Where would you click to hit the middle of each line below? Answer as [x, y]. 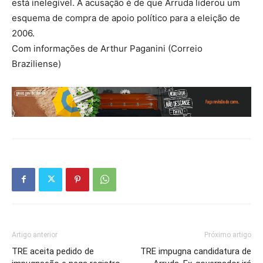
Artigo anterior [35, 235]
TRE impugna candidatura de [196, 251]
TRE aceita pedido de [53, 251]
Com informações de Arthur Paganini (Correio [107, 49]
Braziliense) [36, 64]
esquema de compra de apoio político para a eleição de [126, 18]
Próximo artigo [228, 235]
